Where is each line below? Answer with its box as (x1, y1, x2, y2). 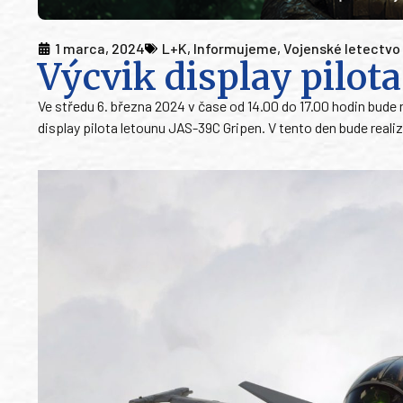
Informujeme (193, 40, 277, 58)
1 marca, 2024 (55, 40, 145, 58)
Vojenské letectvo (283, 40, 400, 58)
